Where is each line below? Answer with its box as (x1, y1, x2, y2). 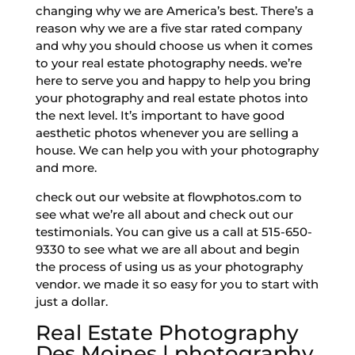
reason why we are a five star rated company (35, 20, 302, 36)
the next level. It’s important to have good (35, 107, 284, 123)
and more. (35, 159, 97, 175)
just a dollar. (35, 293, 108, 309)
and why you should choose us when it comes (35, 37, 313, 53)
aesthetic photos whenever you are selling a (35, 124, 299, 140)
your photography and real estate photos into (35, 90, 308, 105)
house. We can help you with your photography (35, 142, 319, 158)
